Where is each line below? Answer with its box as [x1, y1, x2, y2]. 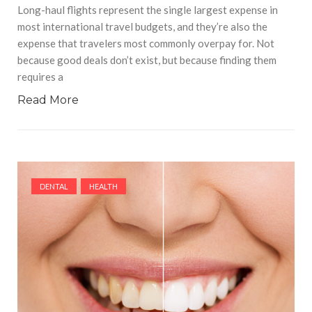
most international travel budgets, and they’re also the [17, 20, 267, 33]
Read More [17, 93, 79, 107]
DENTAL [40, 182, 68, 192]
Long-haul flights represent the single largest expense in [17, 3, 278, 17]
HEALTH [89, 182, 118, 192]
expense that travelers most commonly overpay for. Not [17, 37, 274, 50]
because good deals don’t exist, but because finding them [17, 54, 276, 67]
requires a [17, 70, 63, 84]
